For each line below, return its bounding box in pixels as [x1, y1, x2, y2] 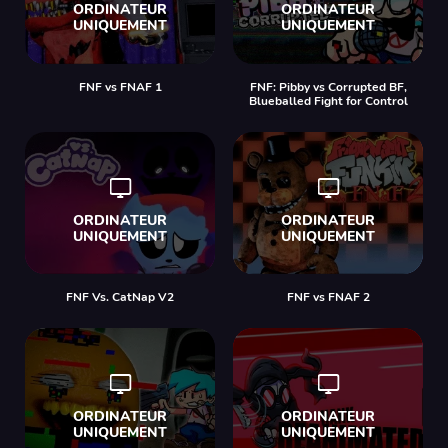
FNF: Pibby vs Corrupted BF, [249, 78, 407, 95]
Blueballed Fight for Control [248, 92, 408, 109]
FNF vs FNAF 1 [78, 78, 162, 95]
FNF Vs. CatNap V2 [66, 289, 174, 305]
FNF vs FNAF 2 [286, 289, 370, 305]
